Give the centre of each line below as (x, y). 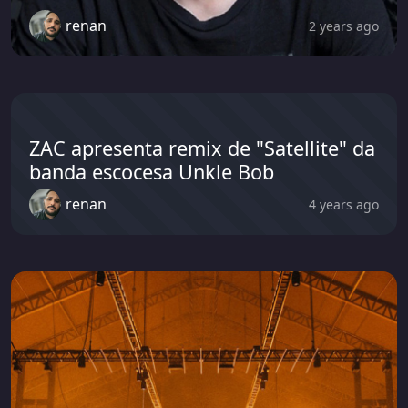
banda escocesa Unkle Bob (152, 171)
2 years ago (344, 26)
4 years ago (344, 205)
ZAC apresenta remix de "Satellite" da (202, 148)
